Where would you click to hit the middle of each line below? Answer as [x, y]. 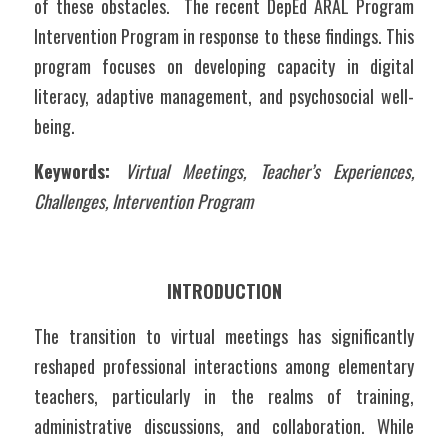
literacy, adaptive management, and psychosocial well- [224, 96]
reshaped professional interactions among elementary [224, 366]
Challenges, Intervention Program [143, 201]
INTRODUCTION [224, 291]
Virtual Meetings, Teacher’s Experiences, [269, 171]
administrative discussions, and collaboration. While [224, 426]
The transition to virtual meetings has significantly [224, 336]
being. [56, 126]
